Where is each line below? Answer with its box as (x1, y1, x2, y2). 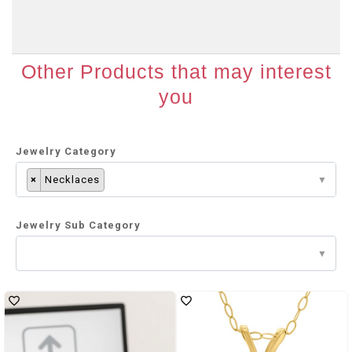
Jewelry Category (16, 145, 116, 157)
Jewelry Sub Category (16, 219, 141, 231)
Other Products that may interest (20, 60, 332, 82)
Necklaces (45, 174, 100, 185)
